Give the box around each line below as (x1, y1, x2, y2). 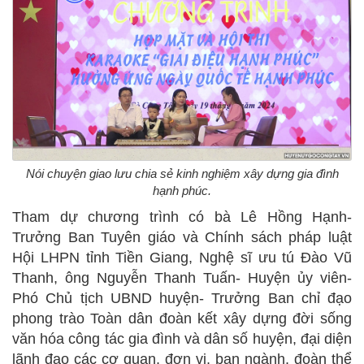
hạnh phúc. (153, 184, 211, 198)
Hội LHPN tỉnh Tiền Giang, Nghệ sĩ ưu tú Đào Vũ (12, 249, 352, 266)
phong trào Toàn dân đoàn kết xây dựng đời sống (12, 310, 352, 327)
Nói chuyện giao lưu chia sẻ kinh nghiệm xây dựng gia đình (25, 167, 339, 181)
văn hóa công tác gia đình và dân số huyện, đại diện (12, 331, 352, 348)
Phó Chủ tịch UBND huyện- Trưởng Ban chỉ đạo (12, 290, 352, 307)
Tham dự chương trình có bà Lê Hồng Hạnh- (12, 209, 352, 226)
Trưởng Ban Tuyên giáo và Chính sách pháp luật (12, 229, 352, 246)
